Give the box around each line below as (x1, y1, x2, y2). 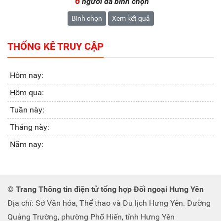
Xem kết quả (111, 14, 150, 23)
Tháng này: (10, 122, 49, 132)
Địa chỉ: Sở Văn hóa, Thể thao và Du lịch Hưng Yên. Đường (7, 198, 211, 208)
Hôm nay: (10, 71, 43, 80)
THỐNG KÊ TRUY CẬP (7, 40, 104, 53)
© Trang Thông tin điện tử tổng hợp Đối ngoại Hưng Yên (7, 184, 204, 194)
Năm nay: (10, 140, 43, 149)
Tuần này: (10, 105, 44, 115)
